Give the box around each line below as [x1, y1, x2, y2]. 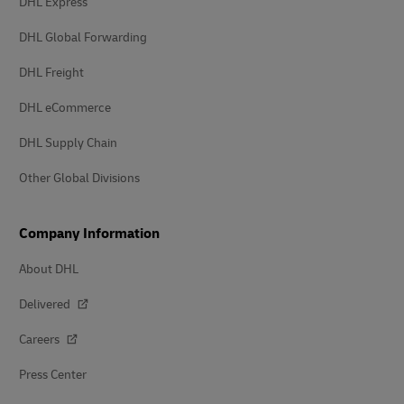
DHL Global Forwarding [19, 29, 147, 45]
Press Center [19, 366, 87, 382]
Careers [19, 331, 62, 347]
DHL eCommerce [19, 99, 111, 115]
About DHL [19, 261, 78, 277]
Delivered [19, 296, 73, 312]
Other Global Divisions [19, 170, 140, 186]
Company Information [19, 224, 160, 243]
